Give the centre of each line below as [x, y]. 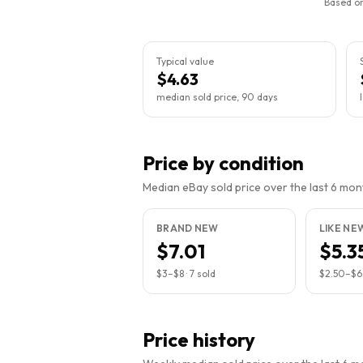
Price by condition [223, 163]
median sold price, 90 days [217, 97]
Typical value [185, 61]
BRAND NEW [188, 228]
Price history [199, 340]
